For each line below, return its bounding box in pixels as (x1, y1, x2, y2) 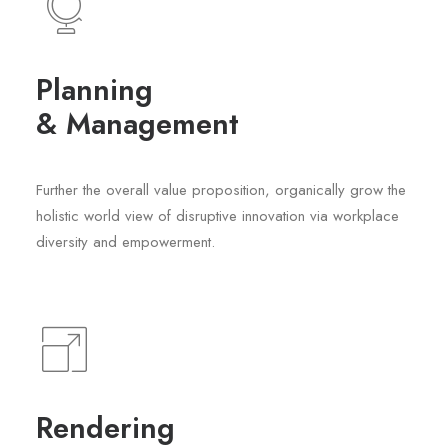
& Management (36, 103, 239, 145)
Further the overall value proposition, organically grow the (36, 179, 406, 201)
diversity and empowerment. (36, 231, 215, 253)
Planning (36, 69, 153, 111)
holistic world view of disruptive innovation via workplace (36, 205, 399, 227)
